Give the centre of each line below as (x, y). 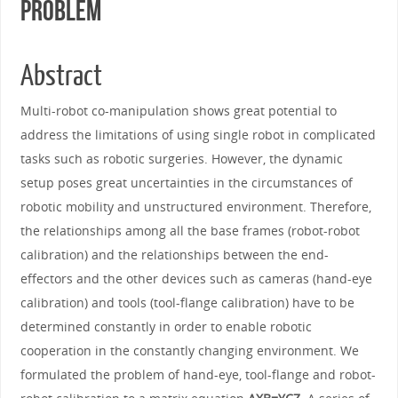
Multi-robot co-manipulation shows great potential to (178, 110)
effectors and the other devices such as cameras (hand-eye (196, 278)
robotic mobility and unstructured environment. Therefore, (195, 206)
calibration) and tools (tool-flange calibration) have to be (187, 302)
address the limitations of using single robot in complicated (198, 134)
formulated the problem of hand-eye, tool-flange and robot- (198, 374)
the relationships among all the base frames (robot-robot (190, 230)
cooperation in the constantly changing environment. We (189, 350)
